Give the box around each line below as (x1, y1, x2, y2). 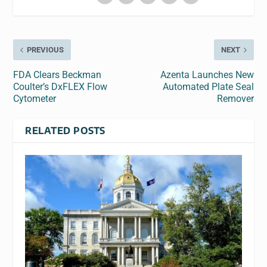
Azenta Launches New (160, 69, 254, 81)
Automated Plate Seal (162, 81, 254, 93)
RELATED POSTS (25, 125, 105, 137)
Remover (216, 93, 254, 105)
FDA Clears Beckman (13, 69, 102, 81)
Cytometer (13, 93, 57, 105)
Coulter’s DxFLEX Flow (13, 81, 108, 93)
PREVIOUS (27, 45, 64, 55)
